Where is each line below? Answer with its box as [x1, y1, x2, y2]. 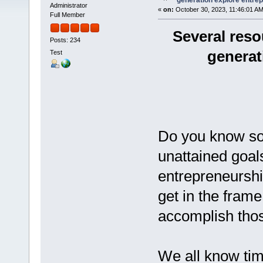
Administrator [49, 2, 87, 9]
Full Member [49, 11, 85, 19]
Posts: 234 [49, 36, 80, 43]
